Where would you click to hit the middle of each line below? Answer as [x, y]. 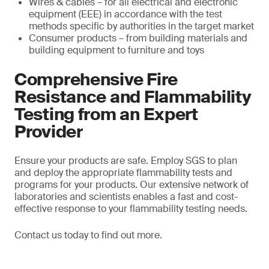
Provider [49, 131]
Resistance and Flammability [133, 97]
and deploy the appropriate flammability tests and [123, 172]
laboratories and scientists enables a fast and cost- [126, 196]
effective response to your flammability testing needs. [131, 208]
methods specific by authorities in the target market [141, 26]
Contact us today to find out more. [88, 235]
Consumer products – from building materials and [138, 38]
